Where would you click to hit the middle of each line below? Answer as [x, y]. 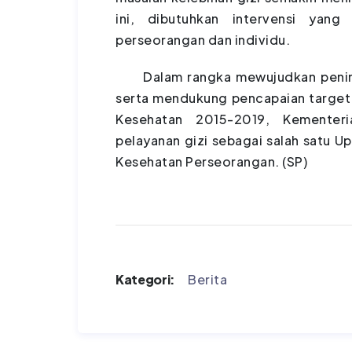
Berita [208, 279]
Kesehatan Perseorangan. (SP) [211, 161]
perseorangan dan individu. [203, 39]
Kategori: [146, 279]
